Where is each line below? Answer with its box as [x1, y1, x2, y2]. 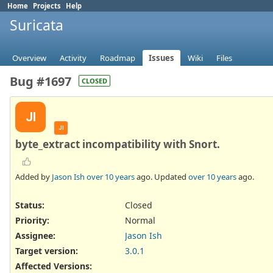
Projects [33, 1, 61, 10]
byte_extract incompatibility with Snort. [15, 137, 220, 152]
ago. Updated [135, 171, 188, 182]
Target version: [15, 245, 78, 257]
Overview [12, 52, 46, 64]
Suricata [10, 15, 63, 35]
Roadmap [100, 52, 135, 64]
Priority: [15, 214, 49, 226]
